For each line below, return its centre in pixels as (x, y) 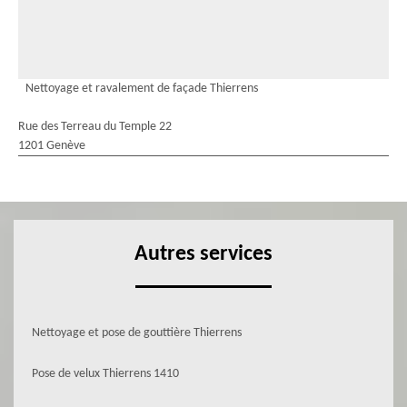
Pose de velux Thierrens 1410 (105, 374)
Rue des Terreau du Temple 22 (95, 127)
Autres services (203, 254)
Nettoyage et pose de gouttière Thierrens (137, 333)
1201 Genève (52, 146)
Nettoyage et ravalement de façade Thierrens (142, 89)
